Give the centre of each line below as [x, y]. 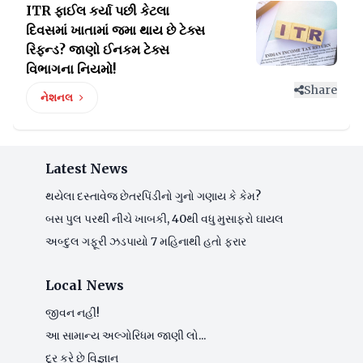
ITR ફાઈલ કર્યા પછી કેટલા [98, 10]
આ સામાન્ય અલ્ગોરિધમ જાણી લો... [126, 335]
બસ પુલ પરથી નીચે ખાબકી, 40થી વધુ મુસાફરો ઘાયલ [164, 218]
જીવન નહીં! [73, 312]
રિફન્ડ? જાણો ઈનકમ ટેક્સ [98, 49]
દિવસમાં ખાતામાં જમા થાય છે [102, 30]
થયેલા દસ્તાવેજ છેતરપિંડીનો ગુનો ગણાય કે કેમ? [153, 196]
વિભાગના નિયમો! [71, 68]
